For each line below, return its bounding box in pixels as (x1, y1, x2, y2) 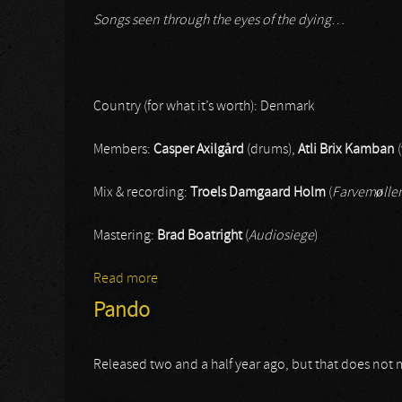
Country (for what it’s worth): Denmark (93, 100, 314, 114)
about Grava (158, 272, 231, 286)
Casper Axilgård (153, 143, 244, 157)
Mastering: (93, 229, 157, 243)
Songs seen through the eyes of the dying (93, 13, 331, 28)
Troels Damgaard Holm (190, 186, 326, 200)
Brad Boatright (157, 229, 242, 243)
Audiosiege (249, 229, 314, 243)
